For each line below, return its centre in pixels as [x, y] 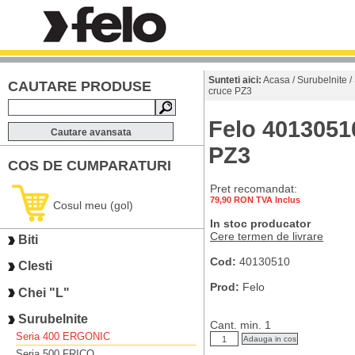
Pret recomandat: [254, 189]
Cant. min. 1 [240, 325]
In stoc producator [260, 223]
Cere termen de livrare [267, 236]
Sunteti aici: [235, 80]
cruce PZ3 [230, 91]
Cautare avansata [91, 132]
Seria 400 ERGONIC [63, 337]
